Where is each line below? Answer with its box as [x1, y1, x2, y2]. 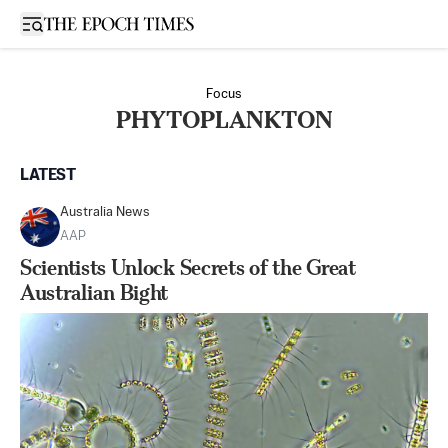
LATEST [20, 168, 76, 184]
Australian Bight [20, 280, 169, 305]
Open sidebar [31, 15, 117, 30]
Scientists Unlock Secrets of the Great [20, 255, 356, 280]
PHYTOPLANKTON [115, 106, 333, 134]
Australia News [60, 206, 150, 219]
